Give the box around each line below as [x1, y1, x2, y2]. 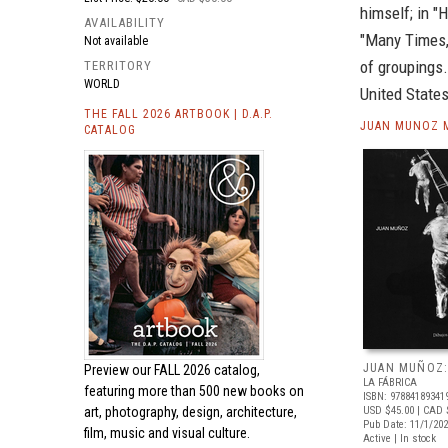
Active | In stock [363, 432, 436, 445]
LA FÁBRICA [363, 376, 417, 389]
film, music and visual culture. [84, 425, 250, 441]
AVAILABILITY [84, 15, 165, 30]
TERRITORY [84, 58, 152, 73]
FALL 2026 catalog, [154, 362, 260, 378]
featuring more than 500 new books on [84, 383, 304, 399]
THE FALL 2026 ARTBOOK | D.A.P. [84, 107, 273, 121]
